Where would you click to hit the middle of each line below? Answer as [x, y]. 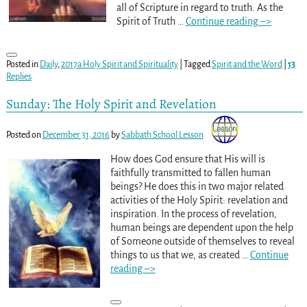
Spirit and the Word [247, 64]
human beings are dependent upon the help [201, 228]
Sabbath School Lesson [162, 135]
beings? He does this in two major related [197, 187]
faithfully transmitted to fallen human [190, 173]
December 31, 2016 [76, 135]
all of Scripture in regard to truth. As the [199, 7]
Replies [19, 76]
